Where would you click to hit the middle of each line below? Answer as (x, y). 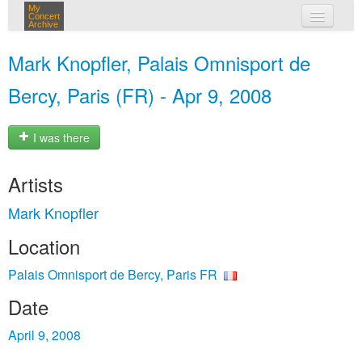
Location (44, 246)
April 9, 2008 (44, 335)
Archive (43, 24)
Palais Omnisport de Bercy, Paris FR (113, 274)
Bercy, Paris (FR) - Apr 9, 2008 (140, 95)
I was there (60, 138)
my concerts (204, 47)
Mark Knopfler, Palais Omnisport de (159, 63)
